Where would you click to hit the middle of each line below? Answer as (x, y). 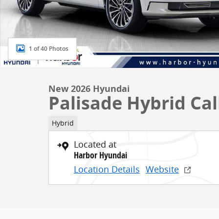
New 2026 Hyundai (89, 89)
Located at (95, 144)
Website (162, 169)
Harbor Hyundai (100, 155)
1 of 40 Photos (49, 49)
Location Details (107, 169)
